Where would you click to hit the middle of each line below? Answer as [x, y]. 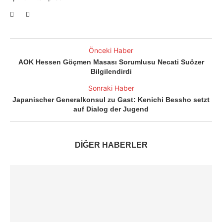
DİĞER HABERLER [111, 145]
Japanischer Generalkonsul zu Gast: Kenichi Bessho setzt [111, 100]
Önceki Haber [111, 50]
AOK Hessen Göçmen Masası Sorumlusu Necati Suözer [111, 62]
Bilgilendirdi [111, 71]
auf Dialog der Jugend [111, 109]
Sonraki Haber [111, 88]
